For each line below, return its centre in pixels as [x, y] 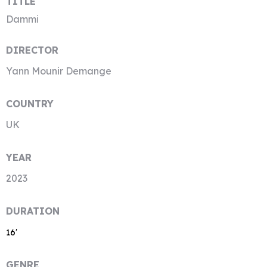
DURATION [33, 211]
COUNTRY [30, 104]
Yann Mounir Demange [59, 71]
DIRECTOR [32, 50]
